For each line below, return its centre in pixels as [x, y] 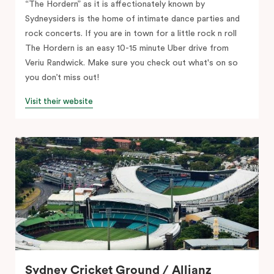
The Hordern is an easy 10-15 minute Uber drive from [127, 48]
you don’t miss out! [62, 77]
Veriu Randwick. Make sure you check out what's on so [131, 63]
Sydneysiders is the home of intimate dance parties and [132, 19]
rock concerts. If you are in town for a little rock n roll [131, 33]
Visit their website [59, 101]
